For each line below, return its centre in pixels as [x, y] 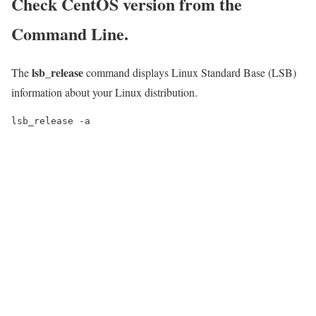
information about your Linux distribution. [104, 92]
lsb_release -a [51, 121]
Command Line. [70, 34]
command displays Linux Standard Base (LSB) [190, 73]
